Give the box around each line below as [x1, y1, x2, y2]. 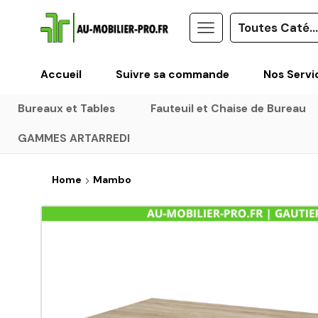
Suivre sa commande [116, 67, 229, 82]
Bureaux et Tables [17, 101, 115, 116]
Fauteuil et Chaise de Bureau [150, 101, 306, 116]
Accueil [40, 67, 82, 82]
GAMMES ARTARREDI [17, 131, 130, 146]
